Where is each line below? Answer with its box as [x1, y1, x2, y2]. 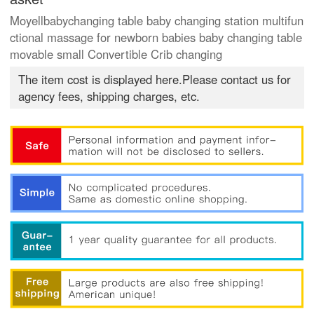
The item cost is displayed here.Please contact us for [18, 71, 292, 88]
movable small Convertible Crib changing [10, 46, 223, 63]
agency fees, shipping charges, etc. [18, 88, 200, 105]
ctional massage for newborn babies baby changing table [10, 29, 303, 46]
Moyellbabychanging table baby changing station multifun [10, 12, 304, 29]
